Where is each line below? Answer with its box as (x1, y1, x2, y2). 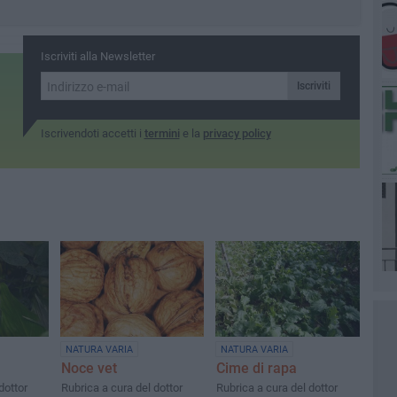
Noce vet (61, 360, 117, 378)
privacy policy (202, 127, 271, 140)
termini (144, 127, 180, 140)
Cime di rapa (216, 360, 298, 378)
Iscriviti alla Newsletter (40, 50, 155, 63)
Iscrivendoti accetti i (40, 127, 144, 140)
